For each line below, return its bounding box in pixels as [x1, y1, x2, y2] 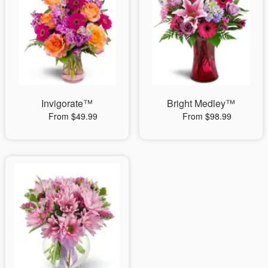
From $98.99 [182, 109, 232, 122]
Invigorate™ [41, 96, 93, 110]
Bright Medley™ [166, 96, 235, 110]
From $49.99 [48, 109, 98, 122]
